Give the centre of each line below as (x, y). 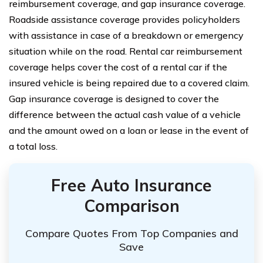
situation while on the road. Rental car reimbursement (126, 51)
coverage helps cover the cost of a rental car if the (118, 67)
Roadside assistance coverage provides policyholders (124, 19)
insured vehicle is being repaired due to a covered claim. (129, 83)
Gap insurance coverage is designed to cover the (114, 99)
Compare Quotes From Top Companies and (131, 233)
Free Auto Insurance (131, 185)
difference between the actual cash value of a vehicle (125, 114)
